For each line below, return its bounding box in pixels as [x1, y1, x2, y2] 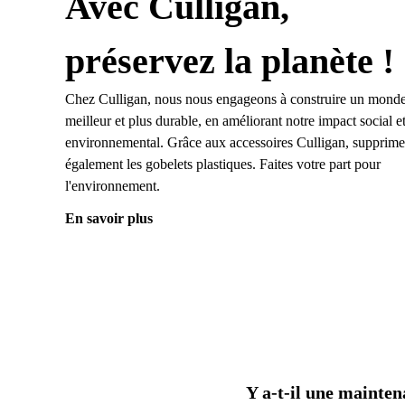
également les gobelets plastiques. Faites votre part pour [65, 156, 381, 173]
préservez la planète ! [65, 41, 394, 82]
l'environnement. [65, 178, 160, 194]
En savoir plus [65, 211, 153, 227]
